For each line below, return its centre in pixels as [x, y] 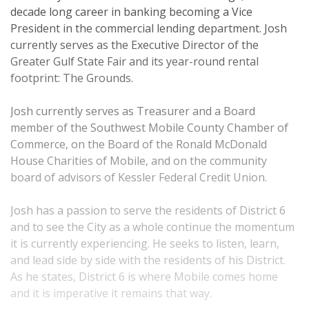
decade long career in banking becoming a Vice [131, 12]
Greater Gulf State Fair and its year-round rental [134, 62]
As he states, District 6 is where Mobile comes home [144, 277]
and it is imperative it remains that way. [111, 293]
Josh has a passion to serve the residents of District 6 [148, 211]
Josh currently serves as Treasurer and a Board [133, 111]
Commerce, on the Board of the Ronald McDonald [139, 144]
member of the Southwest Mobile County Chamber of [149, 128]
